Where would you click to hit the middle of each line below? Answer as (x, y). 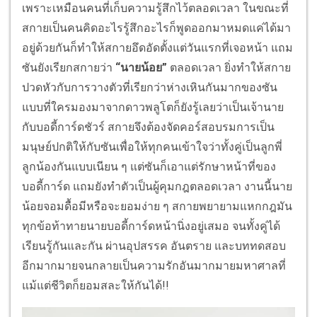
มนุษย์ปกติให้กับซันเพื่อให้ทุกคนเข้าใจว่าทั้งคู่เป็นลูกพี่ (152, 147)
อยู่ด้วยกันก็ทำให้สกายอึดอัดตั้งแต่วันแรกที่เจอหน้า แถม (157, 48)
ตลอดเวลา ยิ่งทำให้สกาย (229, 68)
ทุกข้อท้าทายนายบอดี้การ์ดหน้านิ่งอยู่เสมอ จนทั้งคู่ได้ (151, 226)
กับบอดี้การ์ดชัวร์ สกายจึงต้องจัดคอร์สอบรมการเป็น (148, 127)
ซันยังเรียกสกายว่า (69, 68)
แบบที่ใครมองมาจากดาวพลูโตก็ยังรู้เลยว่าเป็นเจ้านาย (153, 108)
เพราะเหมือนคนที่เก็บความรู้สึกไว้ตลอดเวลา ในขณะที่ (155, 8)
